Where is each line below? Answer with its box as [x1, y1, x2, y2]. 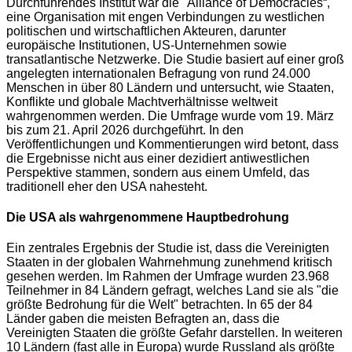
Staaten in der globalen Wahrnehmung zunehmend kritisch [6, 255, 332, 269]
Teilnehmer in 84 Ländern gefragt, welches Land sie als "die [6, 284, 339, 298]
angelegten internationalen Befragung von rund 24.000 [6, 66, 310, 80]
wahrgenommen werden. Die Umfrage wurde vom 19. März [6, 108, 334, 123]
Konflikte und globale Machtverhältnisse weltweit [6, 94, 277, 108]
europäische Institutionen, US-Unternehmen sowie [6, 38, 287, 52]
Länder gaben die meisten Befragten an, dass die [6, 312, 280, 326]
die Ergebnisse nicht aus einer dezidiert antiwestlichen [6, 151, 310, 165]
